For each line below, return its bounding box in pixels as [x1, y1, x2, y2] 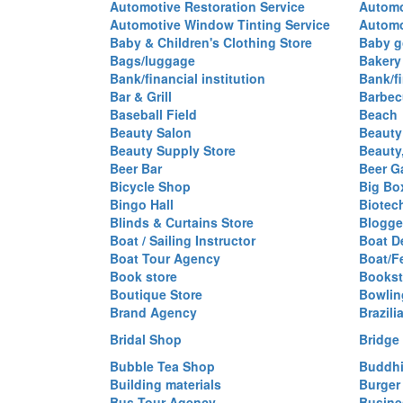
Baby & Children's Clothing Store [110, 33, 312, 51]
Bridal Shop [110, 330, 182, 348]
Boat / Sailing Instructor [110, 231, 255, 249]
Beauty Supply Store [110, 141, 236, 159]
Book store [110, 267, 177, 285]
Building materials [110, 375, 221, 393]
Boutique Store [110, 285, 202, 303]
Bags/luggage [110, 51, 195, 69]
